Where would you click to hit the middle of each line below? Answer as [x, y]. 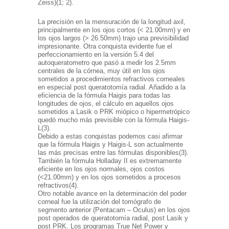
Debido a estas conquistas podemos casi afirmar [110, 136]
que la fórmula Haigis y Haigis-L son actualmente [110, 145]
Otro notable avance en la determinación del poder [112, 194]
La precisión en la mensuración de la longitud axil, [112, 22]
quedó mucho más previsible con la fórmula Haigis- [113, 120]
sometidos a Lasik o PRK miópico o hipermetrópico [114, 112]
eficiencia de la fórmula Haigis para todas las [104, 96]
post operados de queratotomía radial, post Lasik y [113, 218]
